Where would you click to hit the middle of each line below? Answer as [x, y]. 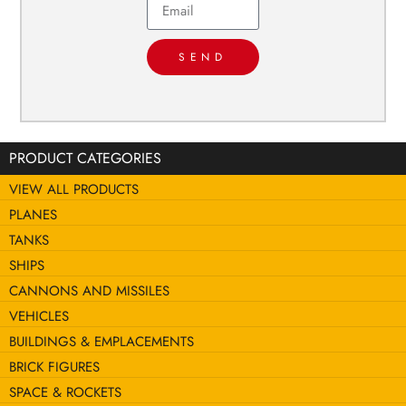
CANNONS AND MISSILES [89, 291]
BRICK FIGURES [54, 367]
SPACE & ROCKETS [65, 393]
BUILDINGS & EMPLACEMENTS [101, 342]
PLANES [33, 215]
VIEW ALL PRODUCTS [74, 190]
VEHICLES [39, 317]
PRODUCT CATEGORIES [85, 159]
